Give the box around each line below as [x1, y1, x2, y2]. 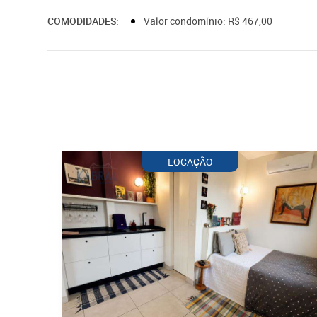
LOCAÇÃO [167, 155, 213, 169]
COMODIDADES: [47, 14, 120, 28]
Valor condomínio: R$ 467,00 [144, 14, 275, 28]
